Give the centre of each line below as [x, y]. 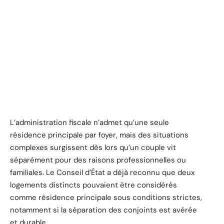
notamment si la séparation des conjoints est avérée [103, 210]
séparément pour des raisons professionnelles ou [98, 160]
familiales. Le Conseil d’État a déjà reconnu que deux [102, 172]
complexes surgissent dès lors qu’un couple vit [93, 147]
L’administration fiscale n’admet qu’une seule [89, 122]
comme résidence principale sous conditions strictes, [106, 197]
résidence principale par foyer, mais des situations [99, 135]
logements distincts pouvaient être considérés [93, 185]
